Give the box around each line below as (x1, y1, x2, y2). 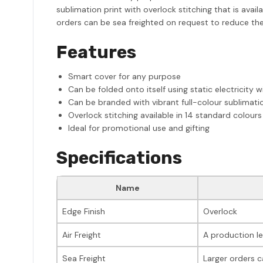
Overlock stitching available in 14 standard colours (68, 109, 262, 120)
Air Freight (62, 229, 101, 240)
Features (56, 41, 136, 63)
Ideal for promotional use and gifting (68, 122, 210, 133)
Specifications (56, 147, 182, 168)
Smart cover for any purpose (68, 70, 181, 82)
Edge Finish (62, 205, 105, 217)
